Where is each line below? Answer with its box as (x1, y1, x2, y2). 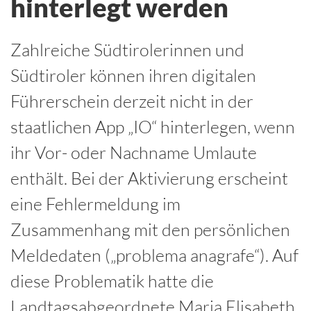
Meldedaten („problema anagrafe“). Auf (10, 244, 299, 266)
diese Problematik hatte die (10, 270, 214, 292)
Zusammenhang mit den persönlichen (10, 219, 290, 240)
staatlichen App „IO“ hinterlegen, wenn (10, 116, 295, 137)
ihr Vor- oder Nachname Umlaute (10, 142, 257, 163)
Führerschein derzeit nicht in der (10, 90, 253, 112)
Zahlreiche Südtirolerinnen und (10, 39, 244, 60)
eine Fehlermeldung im (10, 193, 180, 215)
